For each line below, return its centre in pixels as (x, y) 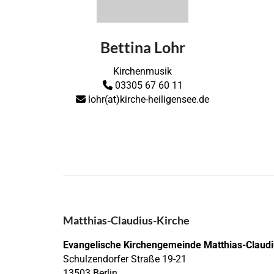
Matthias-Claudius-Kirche (126, 220)
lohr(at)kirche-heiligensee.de (148, 99)
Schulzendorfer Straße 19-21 (125, 259)
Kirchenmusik (143, 71)
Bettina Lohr (143, 47)
